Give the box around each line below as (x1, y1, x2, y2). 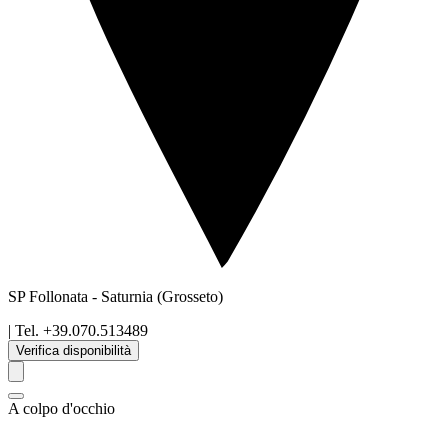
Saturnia (101, 288, 153, 306)
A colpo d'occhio (8, 400, 115, 418)
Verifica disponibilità (16, 343, 131, 359)
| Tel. (8, 322, 39, 340)
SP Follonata (8, 288, 92, 306)
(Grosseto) (157, 288, 223, 306)
